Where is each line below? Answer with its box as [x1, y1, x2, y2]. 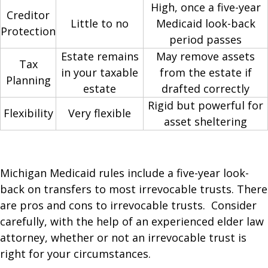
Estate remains [60, 48, 139, 63]
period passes [169, 32, 242, 47]
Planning [5, 72, 51, 87]
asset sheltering [164, 114, 247, 129]
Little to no [71, 16, 129, 31]
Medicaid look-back [156, 16, 255, 31]
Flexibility [3, 105, 53, 120]
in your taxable [61, 65, 138, 80]
